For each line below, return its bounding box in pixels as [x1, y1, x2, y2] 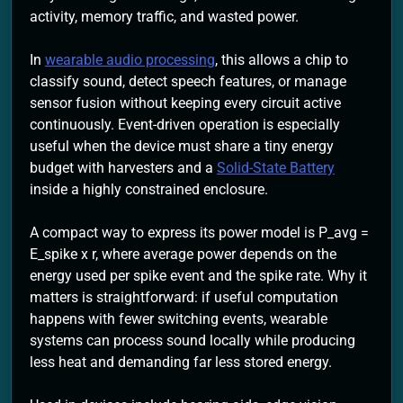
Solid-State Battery [217, 158, 335, 176]
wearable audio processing [45, 50, 215, 68]
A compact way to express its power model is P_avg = [30, 223, 369, 241]
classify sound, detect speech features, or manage [30, 72, 346, 90]
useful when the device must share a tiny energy [30, 137, 334, 155]
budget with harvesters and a [30, 158, 217, 176]
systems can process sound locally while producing [30, 331, 355, 349]
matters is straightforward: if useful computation [30, 288, 338, 306]
